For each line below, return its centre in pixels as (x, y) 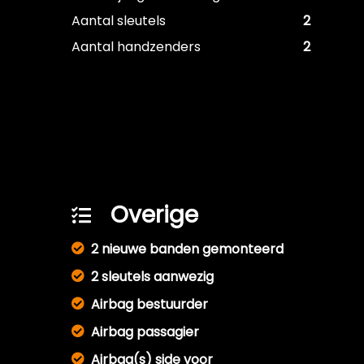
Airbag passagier (145, 332)
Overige (154, 215)
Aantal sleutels (119, 21)
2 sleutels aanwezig (152, 277)
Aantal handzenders (136, 47)
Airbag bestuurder (149, 304)
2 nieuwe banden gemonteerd (187, 249)
